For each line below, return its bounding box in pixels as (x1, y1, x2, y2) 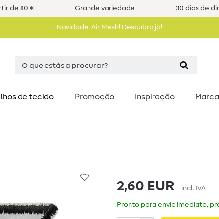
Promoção (75, 93, 114, 101)
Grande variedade (74, 5, 135, 12)
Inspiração (135, 93, 175, 101)
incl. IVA (181, 185, 206, 192)
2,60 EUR (117, 179, 175, 193)
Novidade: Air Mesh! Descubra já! (57, 24, 162, 31)
